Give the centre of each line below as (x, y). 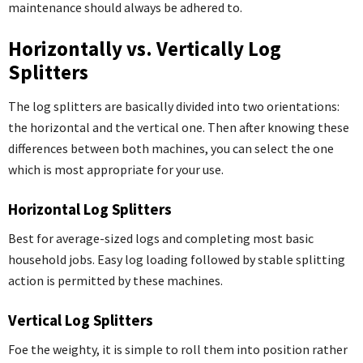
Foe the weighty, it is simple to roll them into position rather (178, 349)
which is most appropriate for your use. (116, 169)
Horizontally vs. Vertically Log (145, 48)
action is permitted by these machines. (115, 280)
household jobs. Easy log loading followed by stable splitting (177, 259)
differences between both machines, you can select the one (171, 148)
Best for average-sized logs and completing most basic (161, 238)
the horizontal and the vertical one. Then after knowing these (179, 127)
